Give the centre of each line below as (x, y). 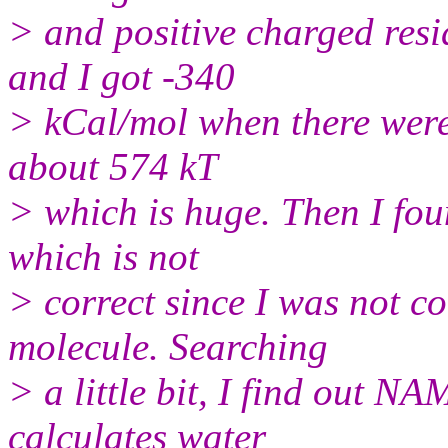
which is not (103, 256)
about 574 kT (113, 166)
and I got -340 (121, 76)
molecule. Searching (168, 346)
